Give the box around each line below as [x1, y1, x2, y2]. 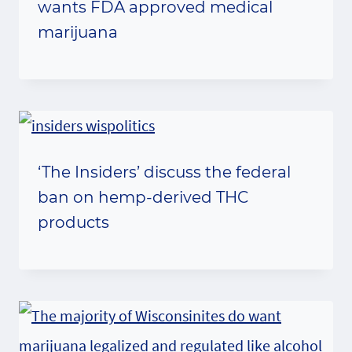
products [38, 213, 109, 232]
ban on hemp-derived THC [38, 188, 248, 207]
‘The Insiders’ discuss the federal [38, 163, 291, 181]
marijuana [38, 23, 118, 42]
